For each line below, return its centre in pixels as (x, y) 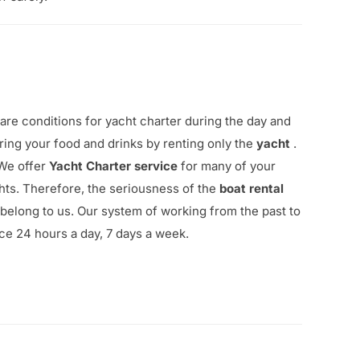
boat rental (251, 189)
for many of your (227, 166)
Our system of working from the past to (189, 211)
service (154, 166)
